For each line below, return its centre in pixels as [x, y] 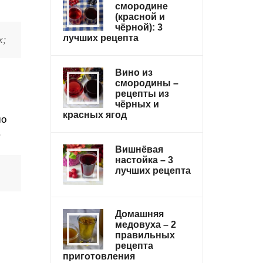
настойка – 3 [144, 160]
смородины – [147, 83]
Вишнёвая [139, 149]
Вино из [134, 73]
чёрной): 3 [139, 27]
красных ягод [95, 115]
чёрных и [137, 104]
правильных [145, 235]
